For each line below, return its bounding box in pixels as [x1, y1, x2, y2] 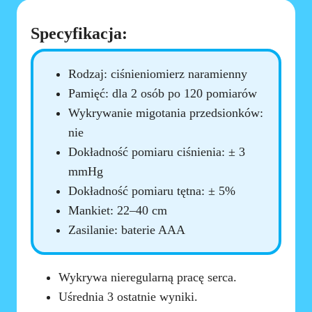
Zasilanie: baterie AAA [68, 223, 186, 237]
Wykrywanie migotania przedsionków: [68, 106, 264, 120]
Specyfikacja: [31, 24, 128, 43]
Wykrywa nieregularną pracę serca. [58, 270, 237, 285]
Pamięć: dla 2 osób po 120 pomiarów [68, 86, 258, 101]
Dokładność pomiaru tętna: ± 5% [68, 184, 236, 198]
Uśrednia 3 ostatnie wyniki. [58, 290, 198, 304]
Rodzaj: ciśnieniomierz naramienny [68, 67, 248, 81]
